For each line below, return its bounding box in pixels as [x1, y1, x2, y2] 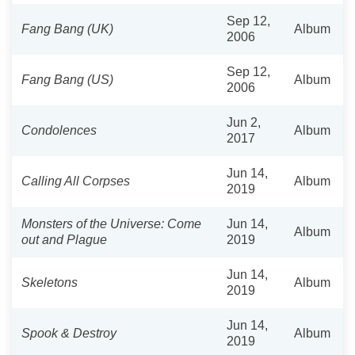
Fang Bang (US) [21, 72, 113, 86]
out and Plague [21, 232, 107, 246]
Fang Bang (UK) [21, 21, 113, 36]
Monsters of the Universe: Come [21, 216, 201, 231]
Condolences [21, 123, 97, 137]
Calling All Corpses [21, 174, 130, 188]
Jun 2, [227, 115, 261, 129]
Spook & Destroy [21, 326, 116, 340]
